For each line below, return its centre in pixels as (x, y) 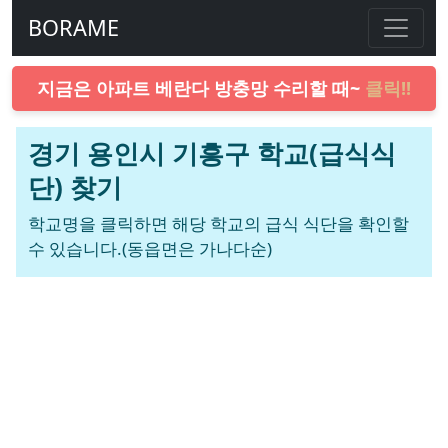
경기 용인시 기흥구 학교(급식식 (212, 153)
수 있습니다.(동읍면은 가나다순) (150, 248)
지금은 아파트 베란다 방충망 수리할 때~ (201, 88)
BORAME (73, 27)
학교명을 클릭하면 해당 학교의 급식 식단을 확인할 (218, 223)
